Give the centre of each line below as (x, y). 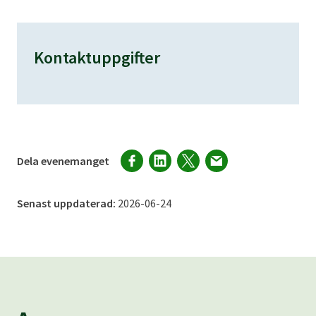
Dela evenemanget (63, 161)
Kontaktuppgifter (97, 58)
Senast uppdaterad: (67, 203)
